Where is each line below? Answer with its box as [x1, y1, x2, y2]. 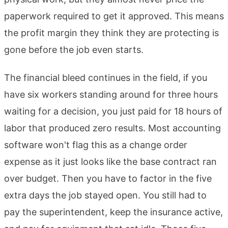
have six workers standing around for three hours [4, 89, 218, 100]
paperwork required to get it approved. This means [4, 10, 224, 21]
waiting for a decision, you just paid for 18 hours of [4, 105, 222, 117]
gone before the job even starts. [4, 44, 144, 55]
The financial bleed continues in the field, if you [4, 72, 207, 83]
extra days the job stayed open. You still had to [4, 189, 207, 201]
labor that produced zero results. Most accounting [4, 122, 221, 133]
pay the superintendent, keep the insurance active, [4, 206, 223, 217]
